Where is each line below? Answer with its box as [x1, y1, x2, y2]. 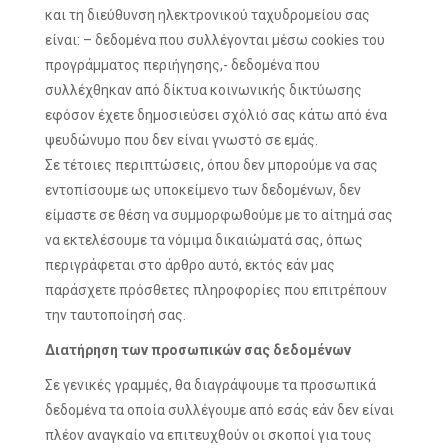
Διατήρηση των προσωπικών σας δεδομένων [45, 342, 351, 358]
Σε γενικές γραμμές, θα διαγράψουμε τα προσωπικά [45, 377, 376, 393]
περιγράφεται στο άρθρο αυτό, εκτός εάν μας [45, 257, 335, 273]
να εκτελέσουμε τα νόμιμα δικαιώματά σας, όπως [45, 232, 363, 248]
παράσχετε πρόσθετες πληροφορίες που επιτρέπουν [45, 282, 387, 298]
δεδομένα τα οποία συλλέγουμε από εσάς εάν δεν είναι [45, 402, 394, 418]
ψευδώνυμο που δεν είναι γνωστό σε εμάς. [45, 132, 318, 148]
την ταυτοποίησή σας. [45, 307, 186, 323]
